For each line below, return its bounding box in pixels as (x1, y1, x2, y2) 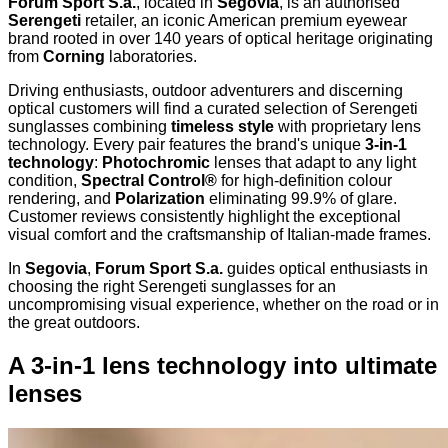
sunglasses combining (8, 117, 171, 135)
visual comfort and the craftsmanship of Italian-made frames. (8, 225, 431, 243)
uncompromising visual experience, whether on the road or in (8, 295, 439, 313)
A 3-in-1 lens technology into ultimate (8, 351, 437, 379)
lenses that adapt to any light (210, 153, 416, 171)
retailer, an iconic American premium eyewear (81, 11, 407, 29)
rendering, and (8, 189, 115, 207)
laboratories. (105, 47, 197, 65)
